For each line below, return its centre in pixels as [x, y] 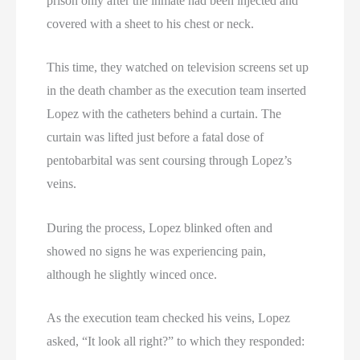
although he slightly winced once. [132, 274]
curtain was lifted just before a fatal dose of [155, 137]
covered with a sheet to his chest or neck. [151, 23]
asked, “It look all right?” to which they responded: [176, 342]
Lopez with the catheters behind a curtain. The [164, 114]
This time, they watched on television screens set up [178, 67]
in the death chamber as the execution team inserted [177, 91]
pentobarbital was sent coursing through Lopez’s [170, 161]
